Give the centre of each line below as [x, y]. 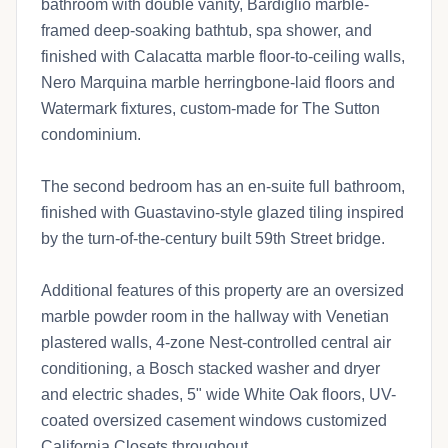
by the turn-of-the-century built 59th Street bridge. [213, 238]
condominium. [91, 134]
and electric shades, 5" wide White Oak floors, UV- [218, 394]
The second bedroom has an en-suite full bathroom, [223, 186]
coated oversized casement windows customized [214, 420]
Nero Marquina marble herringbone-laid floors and [218, 82]
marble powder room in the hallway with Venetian [215, 316]
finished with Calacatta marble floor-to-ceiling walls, [223, 56]
